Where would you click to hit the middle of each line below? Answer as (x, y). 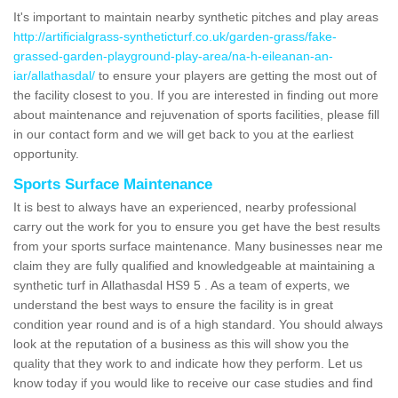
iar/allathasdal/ (54, 75)
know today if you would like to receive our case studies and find (193, 382)
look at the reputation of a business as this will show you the (181, 343)
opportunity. (46, 153)
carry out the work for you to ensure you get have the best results (197, 226)
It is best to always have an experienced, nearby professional (185, 207)
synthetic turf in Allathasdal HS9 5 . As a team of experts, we (182, 285)
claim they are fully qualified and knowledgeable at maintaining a (194, 265)
